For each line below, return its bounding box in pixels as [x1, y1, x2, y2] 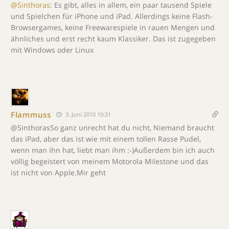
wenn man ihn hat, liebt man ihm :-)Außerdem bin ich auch [11, 145, 215, 155]
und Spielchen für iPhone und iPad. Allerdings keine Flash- [11, 11, 213, 21]
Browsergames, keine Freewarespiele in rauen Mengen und [11, 22, 215, 32]
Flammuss [11, 109, 51, 120]
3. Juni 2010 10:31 [63, 110, 111, 118]
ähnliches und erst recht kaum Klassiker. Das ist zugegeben [11, 34, 216, 43]
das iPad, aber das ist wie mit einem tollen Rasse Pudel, [11, 134, 201, 144]
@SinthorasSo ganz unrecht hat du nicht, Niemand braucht [11, 123, 214, 132]
